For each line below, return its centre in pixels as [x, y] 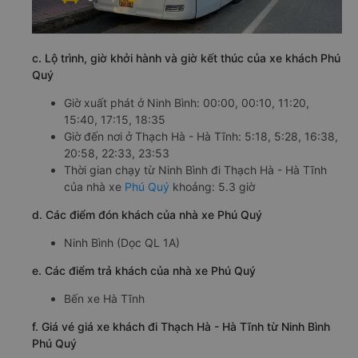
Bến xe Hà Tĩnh [104, 298]
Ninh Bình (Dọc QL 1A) [122, 242]
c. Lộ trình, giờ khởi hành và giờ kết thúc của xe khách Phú [186, 58]
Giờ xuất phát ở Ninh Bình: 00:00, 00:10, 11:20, [187, 102]
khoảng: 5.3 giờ [212, 186]
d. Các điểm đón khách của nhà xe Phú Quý [147, 214]
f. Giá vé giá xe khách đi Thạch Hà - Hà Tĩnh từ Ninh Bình [181, 326]
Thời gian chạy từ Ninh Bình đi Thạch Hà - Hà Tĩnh [195, 169]
